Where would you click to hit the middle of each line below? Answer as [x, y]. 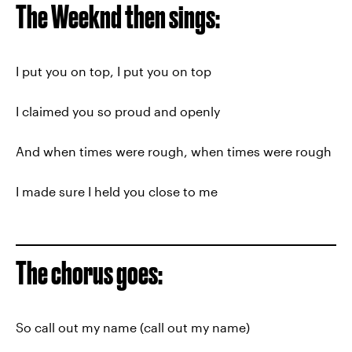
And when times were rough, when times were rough [174, 151]
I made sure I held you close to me [117, 191]
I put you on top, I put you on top [114, 71]
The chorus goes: [89, 273]
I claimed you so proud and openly [118, 111]
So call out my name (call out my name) [133, 327]
